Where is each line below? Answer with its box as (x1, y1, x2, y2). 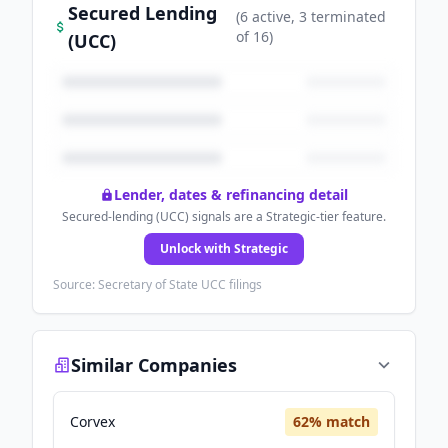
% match (309, 412, 370, 431)
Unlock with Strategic (160, 240, 288, 257)
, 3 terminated (291, 7, 387, 26)
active (248, 7, 292, 26)
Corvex (70, 412, 115, 431)
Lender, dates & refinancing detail (114, 185, 348, 204)
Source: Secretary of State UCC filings (53, 276, 262, 293)
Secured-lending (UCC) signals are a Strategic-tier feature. (62, 208, 386, 225)
